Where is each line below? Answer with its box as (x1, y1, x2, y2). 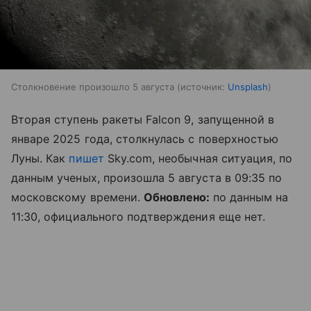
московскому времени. (11, 190, 144, 204)
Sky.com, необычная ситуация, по (103, 151, 293, 165)
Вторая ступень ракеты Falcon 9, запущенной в (11, 112, 275, 126)
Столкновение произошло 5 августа (11, 81, 174, 92)
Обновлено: (144, 190, 213, 204)
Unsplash (228, 81, 268, 92)
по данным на (212, 190, 289, 204)
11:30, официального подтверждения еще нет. (11, 209, 266, 224)
